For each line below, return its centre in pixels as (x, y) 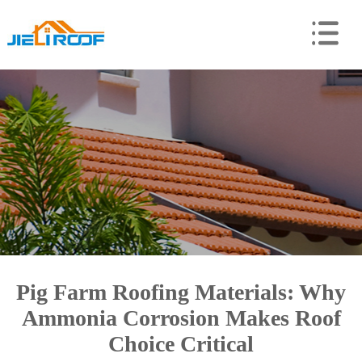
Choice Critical (181, 344)
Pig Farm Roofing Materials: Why (181, 292)
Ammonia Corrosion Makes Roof (181, 318)
